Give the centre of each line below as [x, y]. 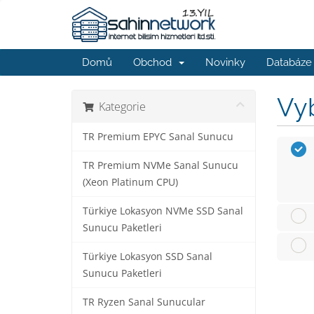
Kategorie [120, 107]
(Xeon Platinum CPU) [130, 182]
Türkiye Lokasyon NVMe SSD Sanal [163, 211]
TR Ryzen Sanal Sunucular [144, 302]
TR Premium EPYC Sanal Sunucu [158, 137]
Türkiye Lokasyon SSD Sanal [148, 257]
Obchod [155, 62]
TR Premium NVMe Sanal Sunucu [161, 165]
